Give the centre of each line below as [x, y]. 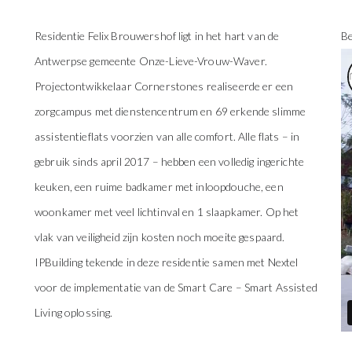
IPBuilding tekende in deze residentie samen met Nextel [167, 262]
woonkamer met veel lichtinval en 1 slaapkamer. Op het [167, 211]
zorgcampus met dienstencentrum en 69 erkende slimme [170, 111]
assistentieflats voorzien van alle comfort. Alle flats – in [167, 136]
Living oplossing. [74, 312]
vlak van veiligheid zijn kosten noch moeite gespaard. [160, 236]
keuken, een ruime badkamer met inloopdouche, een [159, 186]
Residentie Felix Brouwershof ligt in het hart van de [157, 35]
